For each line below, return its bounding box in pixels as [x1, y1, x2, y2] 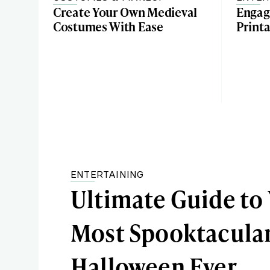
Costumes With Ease [53, 18, 163, 35]
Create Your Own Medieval [53, 4, 197, 20]
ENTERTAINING [71, 168, 144, 180]
